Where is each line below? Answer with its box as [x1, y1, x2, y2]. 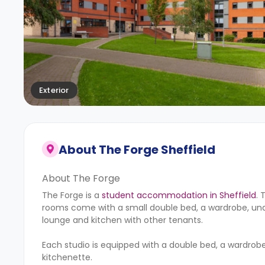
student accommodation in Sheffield [102, 189, 256, 201]
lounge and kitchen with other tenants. [42, 214, 203, 226]
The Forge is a [42, 189, 102, 201]
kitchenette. [42, 251, 92, 263]
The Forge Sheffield [99, 141, 215, 158]
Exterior [39, 84, 69, 96]
